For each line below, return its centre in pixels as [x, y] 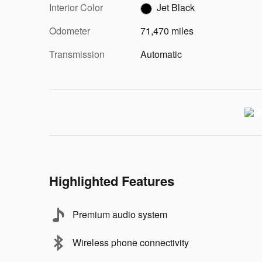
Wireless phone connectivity [131, 242]
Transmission [77, 54]
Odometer [70, 31]
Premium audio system [120, 214]
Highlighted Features [112, 181]
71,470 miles [167, 31]
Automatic [161, 54]
